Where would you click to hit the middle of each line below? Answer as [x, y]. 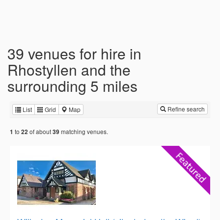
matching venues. [84, 132]
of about [40, 132]
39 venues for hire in [74, 53]
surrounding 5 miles [72, 86]
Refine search [185, 109]
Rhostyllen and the [69, 69]
